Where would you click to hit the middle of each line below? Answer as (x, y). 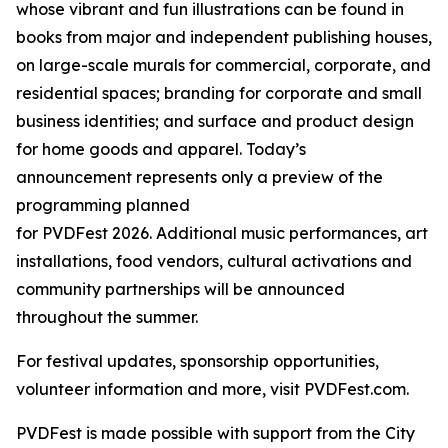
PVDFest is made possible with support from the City (215, 433)
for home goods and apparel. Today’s (161, 149)
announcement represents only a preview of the (199, 177)
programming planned (103, 205)
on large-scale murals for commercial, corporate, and (223, 65)
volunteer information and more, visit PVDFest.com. (212, 389)
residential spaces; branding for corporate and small (219, 93)
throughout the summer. (107, 317)
